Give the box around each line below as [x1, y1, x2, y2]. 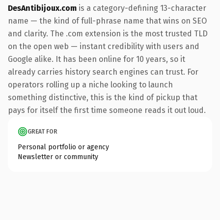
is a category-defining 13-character [77, 3, 206, 13]
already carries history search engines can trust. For [8, 67, 198, 77]
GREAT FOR [27, 128, 57, 135]
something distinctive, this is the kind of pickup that [8, 92, 197, 102]
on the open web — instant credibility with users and [8, 41, 199, 51]
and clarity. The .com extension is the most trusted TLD [8, 28, 208, 38]
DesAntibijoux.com [8, 3, 77, 13]
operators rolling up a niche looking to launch [8, 80, 173, 89]
